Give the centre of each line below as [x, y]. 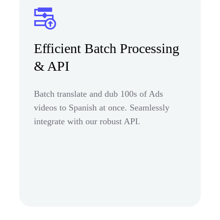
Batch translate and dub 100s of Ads [98, 94]
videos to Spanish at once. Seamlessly [102, 107]
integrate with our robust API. [87, 121]
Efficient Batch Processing [107, 48]
